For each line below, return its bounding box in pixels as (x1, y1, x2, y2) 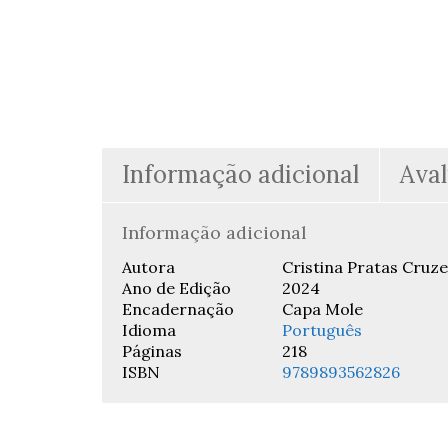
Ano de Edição (122, 278, 231, 298)
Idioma (122, 320, 176, 340)
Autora (122, 257, 175, 277)
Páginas (122, 341, 182, 361)
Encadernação (122, 299, 234, 319)
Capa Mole (282, 299, 363, 319)
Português (282, 320, 362, 340)
